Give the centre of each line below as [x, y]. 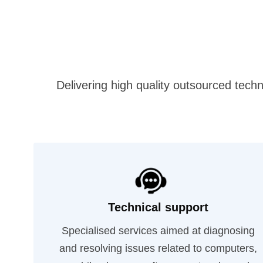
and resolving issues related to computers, [158, 248]
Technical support [158, 207]
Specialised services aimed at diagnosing [158, 231]
